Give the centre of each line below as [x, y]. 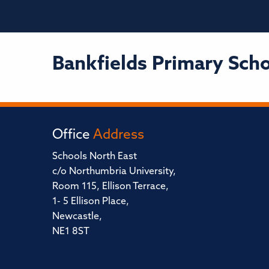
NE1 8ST [71, 231]
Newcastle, [77, 216]
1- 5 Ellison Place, [91, 201]
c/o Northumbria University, [114, 171]
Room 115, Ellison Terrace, [110, 186]
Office [73, 135]
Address [119, 135]
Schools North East [95, 156]
